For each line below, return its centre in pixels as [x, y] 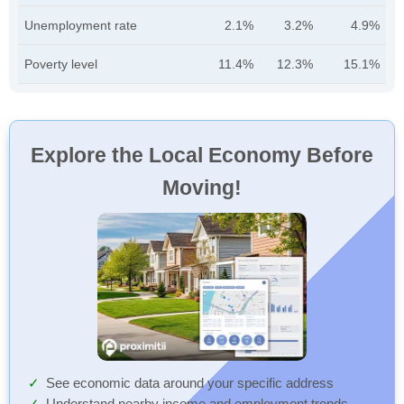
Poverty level [61, 64]
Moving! [202, 188]
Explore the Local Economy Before [202, 155]
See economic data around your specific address [190, 384]
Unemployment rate [81, 25]
